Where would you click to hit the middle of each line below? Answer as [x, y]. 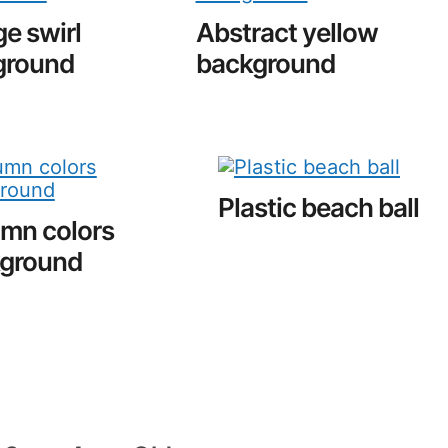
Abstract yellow [286, 32]
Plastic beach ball [318, 207]
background [265, 63]
